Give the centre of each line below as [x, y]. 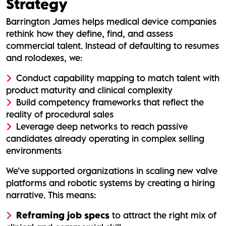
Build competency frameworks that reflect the [110, 102]
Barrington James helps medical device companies [111, 21]
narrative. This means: [51, 195]
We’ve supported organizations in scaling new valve [112, 171]
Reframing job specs [63, 215]
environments [34, 150]
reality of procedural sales [60, 114]
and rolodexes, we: [44, 58]
